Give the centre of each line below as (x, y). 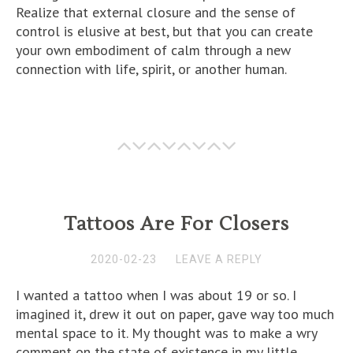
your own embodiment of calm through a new (153, 50)
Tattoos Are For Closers (176, 224)
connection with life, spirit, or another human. (151, 69)
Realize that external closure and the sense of (156, 12)
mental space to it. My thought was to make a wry (166, 333)
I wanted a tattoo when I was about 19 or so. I (156, 295)
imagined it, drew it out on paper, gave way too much (175, 314)
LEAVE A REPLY (219, 259)
